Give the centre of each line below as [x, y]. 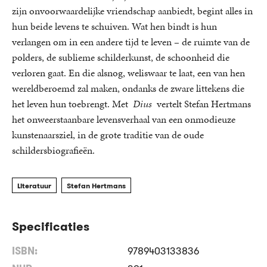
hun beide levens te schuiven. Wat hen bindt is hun [114, 26]
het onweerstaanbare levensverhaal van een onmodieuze [124, 119]
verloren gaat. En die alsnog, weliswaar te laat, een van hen [128, 72]
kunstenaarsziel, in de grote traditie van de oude [108, 134]
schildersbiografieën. [53, 150]
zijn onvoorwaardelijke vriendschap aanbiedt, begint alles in [132, 10]
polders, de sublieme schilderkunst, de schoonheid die [121, 57]
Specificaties [51, 226]
